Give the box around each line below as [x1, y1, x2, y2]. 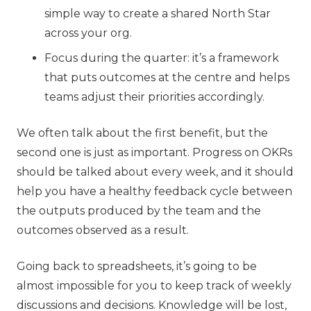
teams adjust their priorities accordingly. [44, 90, 264, 103]
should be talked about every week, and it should [17, 165, 294, 178]
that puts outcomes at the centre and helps [44, 70, 289, 84]
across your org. [44, 26, 132, 40]
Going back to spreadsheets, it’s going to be [17, 259, 257, 273]
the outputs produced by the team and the [17, 203, 261, 217]
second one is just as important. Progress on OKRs [17, 145, 292, 159]
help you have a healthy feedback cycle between [17, 184, 292, 198]
